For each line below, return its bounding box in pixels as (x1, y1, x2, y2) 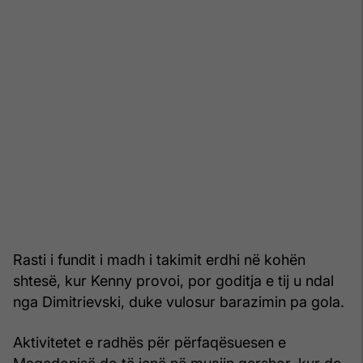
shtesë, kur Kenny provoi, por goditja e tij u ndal (13, 272, 334, 290)
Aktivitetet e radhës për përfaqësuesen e (13, 334, 286, 352)
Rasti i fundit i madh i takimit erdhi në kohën (13, 251, 305, 269)
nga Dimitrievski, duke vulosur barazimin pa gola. (13, 293, 344, 311)
